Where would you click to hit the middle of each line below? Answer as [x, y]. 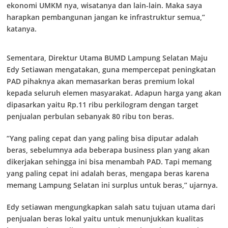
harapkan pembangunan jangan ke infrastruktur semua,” [106, 17]
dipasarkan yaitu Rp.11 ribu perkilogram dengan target [103, 105]
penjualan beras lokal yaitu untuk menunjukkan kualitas [105, 219]
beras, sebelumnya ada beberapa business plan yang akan [108, 150]
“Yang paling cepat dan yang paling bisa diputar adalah [103, 138]
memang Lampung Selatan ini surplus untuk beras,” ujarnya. [112, 185]
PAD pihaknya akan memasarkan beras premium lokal [101, 81]
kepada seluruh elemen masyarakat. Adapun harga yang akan [114, 93]
